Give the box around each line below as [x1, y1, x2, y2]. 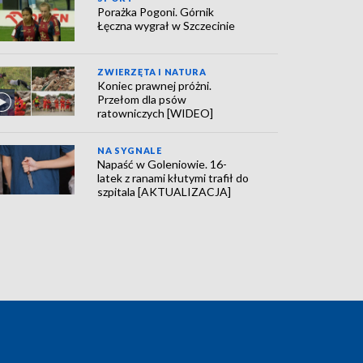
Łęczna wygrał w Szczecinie [97, 19, 236, 32]
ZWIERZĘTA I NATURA [97, 66, 207, 78]
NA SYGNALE [97, 145, 162, 156]
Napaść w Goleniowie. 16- [97, 157, 228, 172]
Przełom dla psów [97, 92, 187, 107]
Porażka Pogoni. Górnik [97, 5, 215, 19]
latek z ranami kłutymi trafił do [97, 171, 250, 186]
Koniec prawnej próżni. [97, 79, 212, 93]
